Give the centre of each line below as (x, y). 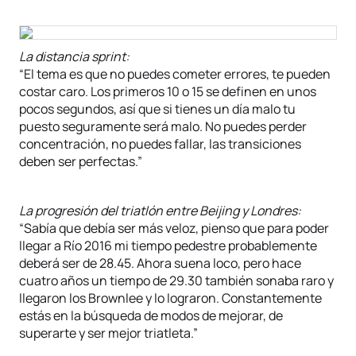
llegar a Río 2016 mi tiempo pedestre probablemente (168, 246)
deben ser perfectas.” (81, 161)
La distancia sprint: (74, 56)
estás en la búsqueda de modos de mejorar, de (151, 315)
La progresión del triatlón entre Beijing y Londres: (160, 211)
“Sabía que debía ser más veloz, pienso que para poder (174, 228)
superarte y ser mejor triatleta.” (108, 333)
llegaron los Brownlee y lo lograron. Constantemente (170, 298)
